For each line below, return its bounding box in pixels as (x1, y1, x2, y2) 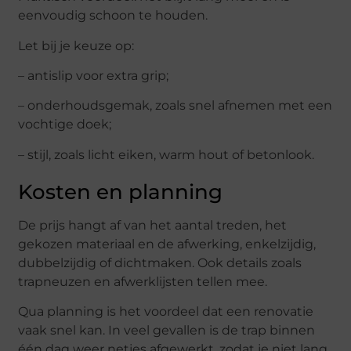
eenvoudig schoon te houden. (18, 8, 208, 24)
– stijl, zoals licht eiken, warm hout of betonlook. (18, 147, 315, 162)
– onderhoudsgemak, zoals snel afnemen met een (18, 98, 333, 114)
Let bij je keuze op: (18, 38, 135, 53)
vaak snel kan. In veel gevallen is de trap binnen (18, 323, 316, 338)
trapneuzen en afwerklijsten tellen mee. (18, 273, 268, 289)
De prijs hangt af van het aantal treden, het (18, 217, 288, 233)
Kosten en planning (18, 179, 223, 204)
